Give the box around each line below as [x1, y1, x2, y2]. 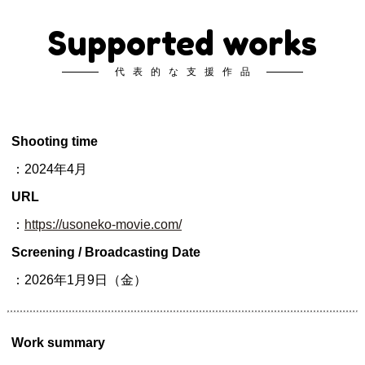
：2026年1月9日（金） [11, 273, 147, 287]
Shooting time [11, 134, 98, 148]
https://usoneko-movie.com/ [24, 218, 182, 231]
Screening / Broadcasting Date [11, 245, 200, 259]
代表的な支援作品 [114, 66, 258, 77]
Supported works [47, 24, 317, 63]
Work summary [11, 336, 105, 350]
